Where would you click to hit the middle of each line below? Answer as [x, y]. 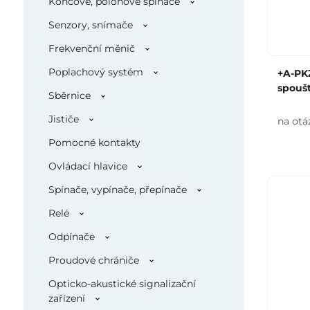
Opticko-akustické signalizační [122, 284]
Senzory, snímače [90, 25]
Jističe [63, 119]
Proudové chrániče [93, 260]
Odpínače [71, 237]
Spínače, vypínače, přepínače [117, 190]
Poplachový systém [95, 72]
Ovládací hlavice [88, 166]
